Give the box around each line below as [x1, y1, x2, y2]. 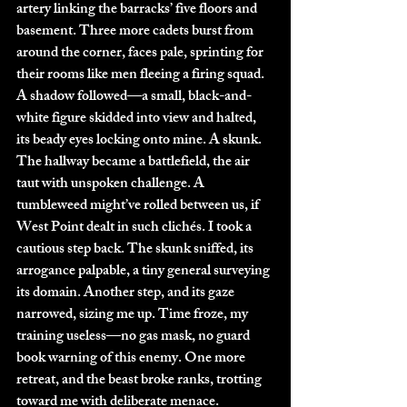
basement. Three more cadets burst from [16, 18, 256, 45]
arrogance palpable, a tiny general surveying [16, 258, 273, 285]
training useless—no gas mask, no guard [16, 323, 253, 351]
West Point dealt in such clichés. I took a [16, 214, 254, 242]
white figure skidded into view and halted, [16, 105, 259, 133]
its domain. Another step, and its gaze [16, 280, 237, 307]
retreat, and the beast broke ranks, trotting [16, 367, 264, 394]
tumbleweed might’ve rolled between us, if [16, 193, 262, 220]
